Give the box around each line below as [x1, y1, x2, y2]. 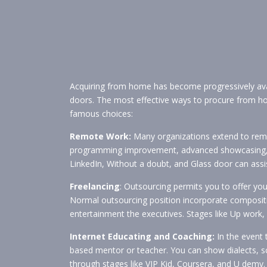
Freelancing [70, 181, 120, 192]
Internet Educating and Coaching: [70, 231, 215, 242]
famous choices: [70, 108, 133, 119]
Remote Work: [70, 131, 131, 142]
